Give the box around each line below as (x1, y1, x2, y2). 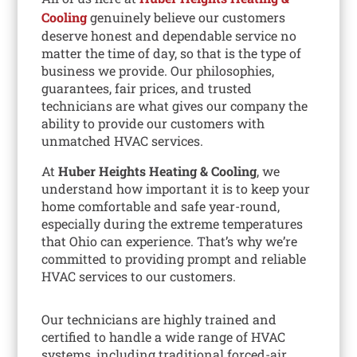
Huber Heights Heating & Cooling (58, 162, 257, 179)
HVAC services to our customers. (41, 267, 237, 284)
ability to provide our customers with (41, 114, 265, 131)
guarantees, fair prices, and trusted (41, 79, 253, 96)
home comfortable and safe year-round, (41, 197, 280, 214)
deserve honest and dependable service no (41, 26, 297, 44)
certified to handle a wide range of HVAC (41, 328, 286, 345)
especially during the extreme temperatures (41, 214, 304, 232)
